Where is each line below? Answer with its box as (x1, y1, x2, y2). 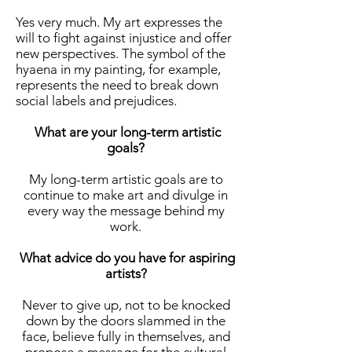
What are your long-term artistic (31, 124, 221, 141)
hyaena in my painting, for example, (16, 61, 221, 78)
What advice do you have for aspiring (16, 250, 235, 266)
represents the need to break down (16, 77, 218, 93)
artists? (104, 266, 147, 282)
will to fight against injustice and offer (16, 30, 232, 46)
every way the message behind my (27, 203, 225, 219)
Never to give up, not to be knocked (21, 297, 230, 313)
